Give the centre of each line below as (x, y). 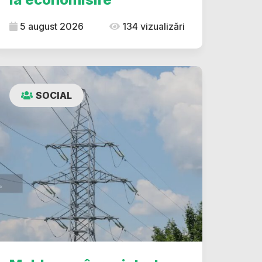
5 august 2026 (51, 26)
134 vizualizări (152, 26)
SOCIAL (54, 95)
